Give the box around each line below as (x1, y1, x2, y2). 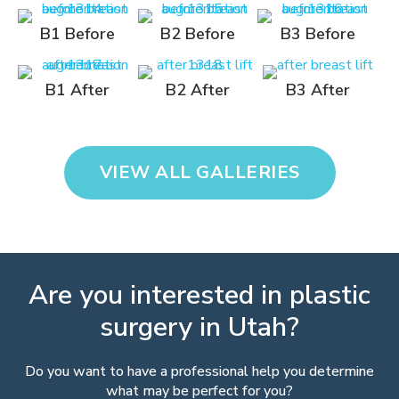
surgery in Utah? (100, 309, 299, 346)
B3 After (285, 79, 350, 101)
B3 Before (280, 23, 355, 45)
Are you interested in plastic (28, 277, 370, 313)
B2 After (165, 79, 230, 101)
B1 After (45, 79, 110, 101)
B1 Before (40, 23, 116, 45)
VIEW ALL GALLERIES (99, 160, 300, 184)
